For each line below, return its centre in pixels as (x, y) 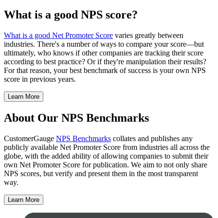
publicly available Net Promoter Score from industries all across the (107, 147)
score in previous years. (40, 79)
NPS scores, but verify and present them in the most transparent (101, 173)
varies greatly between (148, 35)
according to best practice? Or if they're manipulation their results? (105, 61)
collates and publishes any (152, 138)
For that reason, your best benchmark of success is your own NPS (105, 70)
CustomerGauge (30, 138)
